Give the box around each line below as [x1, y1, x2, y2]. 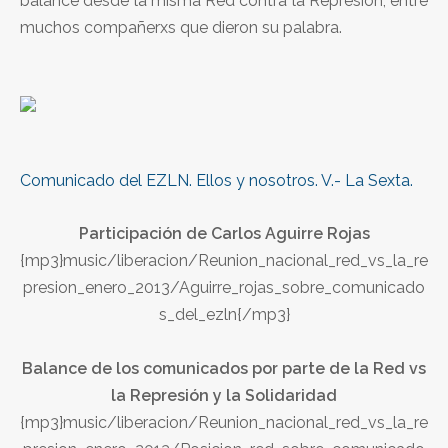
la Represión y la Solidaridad [111, 385, 337, 405]
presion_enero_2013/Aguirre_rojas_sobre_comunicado [23, 277, 425, 297]
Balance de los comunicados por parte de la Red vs [22, 358, 426, 378]
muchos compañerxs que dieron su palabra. [20, 17, 342, 37]
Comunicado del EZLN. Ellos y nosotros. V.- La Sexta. [20, 170, 413, 190]
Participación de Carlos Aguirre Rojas [78, 223, 370, 243]
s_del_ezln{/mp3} [158, 304, 290, 324]
